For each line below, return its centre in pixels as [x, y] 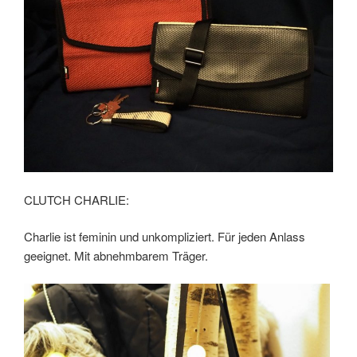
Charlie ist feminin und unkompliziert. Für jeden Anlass [165, 237]
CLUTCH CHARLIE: [76, 199]
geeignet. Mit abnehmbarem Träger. [116, 256]
